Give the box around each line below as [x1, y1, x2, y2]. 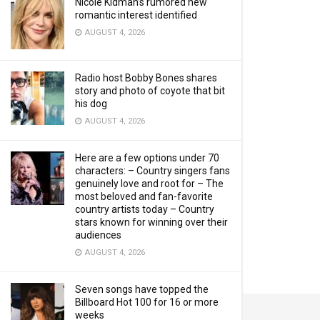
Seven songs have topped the [75, 284, 209, 295]
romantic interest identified [75, 9, 197, 21]
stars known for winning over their [75, 216, 228, 228]
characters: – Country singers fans [75, 165, 230, 176]
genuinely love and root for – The [75, 178, 224, 189]
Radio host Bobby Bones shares [75, 72, 217, 84]
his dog [75, 98, 107, 109]
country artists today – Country [75, 204, 214, 215]
